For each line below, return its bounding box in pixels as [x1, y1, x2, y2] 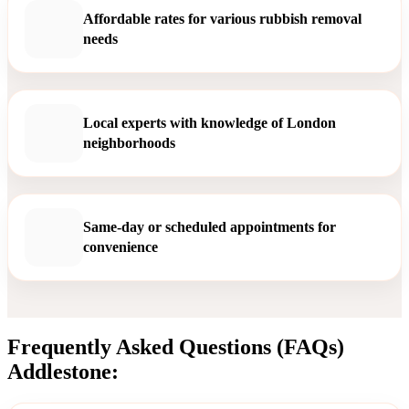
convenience [83, 238, 158, 255]
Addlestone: [7, 360, 119, 384]
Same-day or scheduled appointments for [83, 218, 336, 235]
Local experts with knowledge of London [83, 114, 336, 131]
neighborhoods [83, 134, 175, 151]
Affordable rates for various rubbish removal [83, 10, 362, 26]
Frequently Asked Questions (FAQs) [7, 335, 344, 360]
